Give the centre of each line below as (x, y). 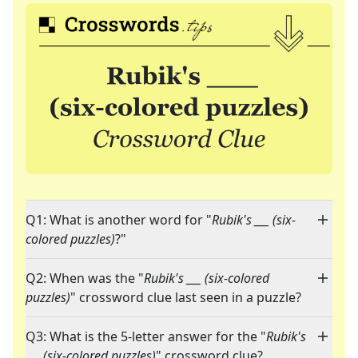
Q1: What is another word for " (119, 220)
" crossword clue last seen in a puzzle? (186, 298)
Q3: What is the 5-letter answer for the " (146, 337)
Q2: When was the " (85, 278)
